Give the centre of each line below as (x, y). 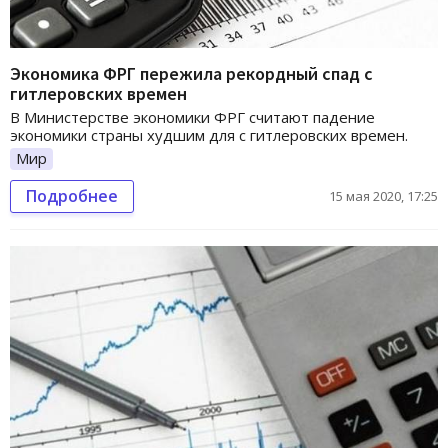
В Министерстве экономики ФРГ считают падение (192, 117)
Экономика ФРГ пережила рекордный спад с (191, 74)
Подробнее (72, 195)
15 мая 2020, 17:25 (383, 195)
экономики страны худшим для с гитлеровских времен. (209, 135)
